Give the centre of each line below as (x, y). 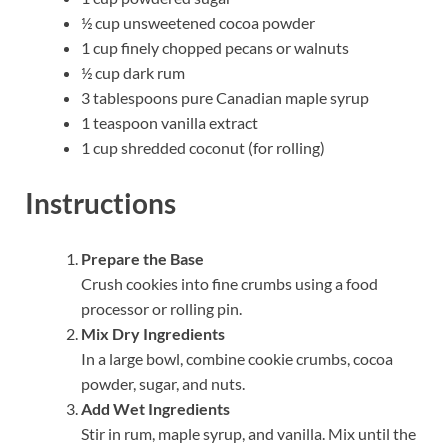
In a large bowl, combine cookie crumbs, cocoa (237, 358)
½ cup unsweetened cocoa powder (198, 22)
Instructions (100, 202)
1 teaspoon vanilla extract (169, 122)
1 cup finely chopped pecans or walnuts (215, 47)
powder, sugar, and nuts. (163, 383)
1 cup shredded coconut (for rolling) (203, 147)
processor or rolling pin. (161, 308)
